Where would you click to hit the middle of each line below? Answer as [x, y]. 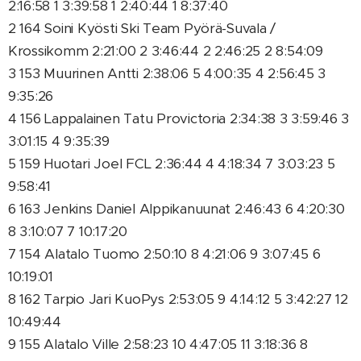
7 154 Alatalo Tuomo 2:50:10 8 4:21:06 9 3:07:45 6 [164, 254]
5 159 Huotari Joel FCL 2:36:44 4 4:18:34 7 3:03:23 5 [172, 164]
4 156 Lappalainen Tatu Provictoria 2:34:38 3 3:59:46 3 [179, 118]
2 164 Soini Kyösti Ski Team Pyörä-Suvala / [142, 28]
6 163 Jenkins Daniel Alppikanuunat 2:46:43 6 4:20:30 [176, 209]
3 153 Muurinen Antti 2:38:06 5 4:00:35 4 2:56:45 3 [167, 73]
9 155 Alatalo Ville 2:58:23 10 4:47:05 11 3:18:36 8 [158, 344]
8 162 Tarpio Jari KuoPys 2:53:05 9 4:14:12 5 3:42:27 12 [178, 299]
